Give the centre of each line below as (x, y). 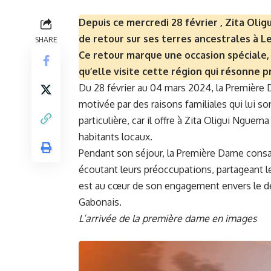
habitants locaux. (116, 137)
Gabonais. (100, 202)
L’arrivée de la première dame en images (168, 219)
